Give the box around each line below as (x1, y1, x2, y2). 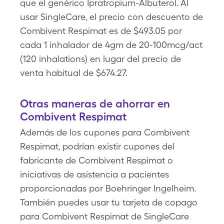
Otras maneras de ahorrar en (20, 97, 170, 110)
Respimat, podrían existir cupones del (20, 141, 174, 151)
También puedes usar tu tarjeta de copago (20, 197, 197, 207)
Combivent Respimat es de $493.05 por (20, 25, 182, 36)
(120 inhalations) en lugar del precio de (20, 53, 181, 64)
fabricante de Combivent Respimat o (20, 155, 173, 165)
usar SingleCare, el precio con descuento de (20, 11, 203, 22)
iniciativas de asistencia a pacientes (20, 169, 169, 179)
